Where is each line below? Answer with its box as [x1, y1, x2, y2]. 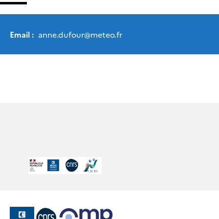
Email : [10, 29, 34, 40]
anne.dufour [36, 29, 84, 40]
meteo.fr [90, 29, 122, 40]
